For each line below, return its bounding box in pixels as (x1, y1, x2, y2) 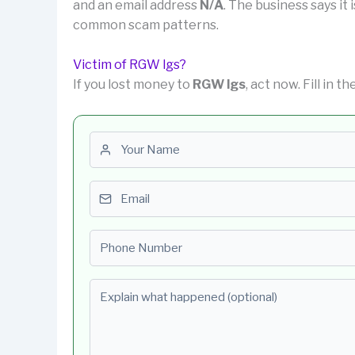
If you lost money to (73, 77, 193, 93)
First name (89, 132, 154, 148)
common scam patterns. (73, 17, 219, 32)
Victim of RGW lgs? (73, 57, 186, 73)
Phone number (89, 231, 179, 246)
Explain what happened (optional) (89, 280, 290, 296)
